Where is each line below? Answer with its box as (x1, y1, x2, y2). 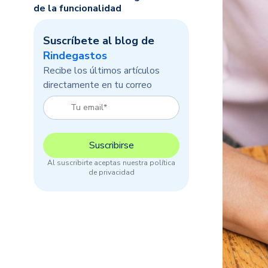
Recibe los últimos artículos (43, 64, 160, 77)
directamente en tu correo (43, 78, 152, 92)
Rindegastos (43, 48, 107, 63)
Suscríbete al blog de (43, 33, 154, 48)
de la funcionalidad (33, 2, 121, 15)
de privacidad (88, 167, 135, 178)
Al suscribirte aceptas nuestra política (47, 158, 175, 168)
